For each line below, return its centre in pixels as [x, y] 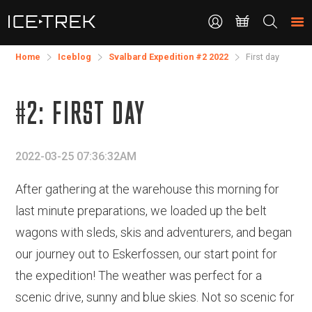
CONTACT [37, 12]
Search [284, 19]
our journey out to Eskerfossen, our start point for [146, 254]
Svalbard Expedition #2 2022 [169, 57]
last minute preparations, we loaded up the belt [141, 211]
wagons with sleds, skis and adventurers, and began [154, 232]
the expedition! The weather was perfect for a [139, 275]
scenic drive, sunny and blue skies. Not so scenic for [155, 297]
